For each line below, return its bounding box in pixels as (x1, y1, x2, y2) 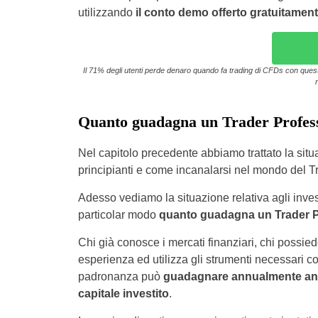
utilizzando (77, 6, 136, 18)
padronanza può (77, 270, 163, 283)
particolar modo (77, 209, 159, 221)
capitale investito (77, 287, 169, 300)
